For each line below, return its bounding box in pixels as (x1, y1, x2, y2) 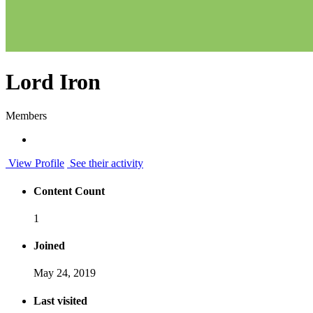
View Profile (6, 157, 64, 170)
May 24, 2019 (34, 267, 96, 279)
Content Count (34, 184, 105, 197)
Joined (34, 240, 65, 252)
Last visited (34, 294, 87, 307)
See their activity (67, 157, 143, 170)
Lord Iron (6, 68, 101, 94)
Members (6, 110, 47, 122)
